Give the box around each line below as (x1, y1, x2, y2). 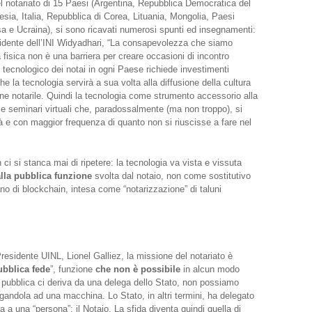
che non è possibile (95, 263, 180, 274)
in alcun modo (180, 263, 240, 274)
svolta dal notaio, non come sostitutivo (91, 170, 251, 181)
